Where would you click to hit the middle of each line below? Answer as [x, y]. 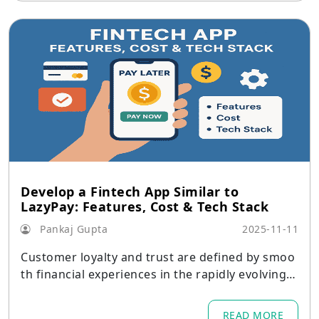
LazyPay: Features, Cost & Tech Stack [145, 206]
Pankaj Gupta [72, 229]
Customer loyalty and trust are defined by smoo [158, 257]
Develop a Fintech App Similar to [130, 192]
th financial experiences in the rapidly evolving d [159, 274]
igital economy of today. [89, 291]
